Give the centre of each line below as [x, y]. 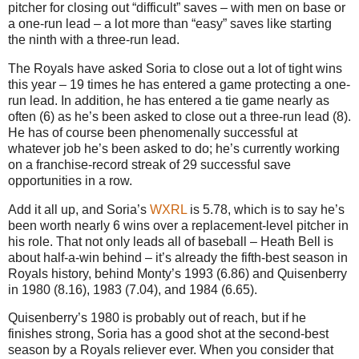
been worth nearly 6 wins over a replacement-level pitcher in [178, 225]
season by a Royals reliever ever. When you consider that [171, 350]
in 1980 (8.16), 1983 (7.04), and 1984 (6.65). [133, 289]
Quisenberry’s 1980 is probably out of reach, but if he [157, 318]
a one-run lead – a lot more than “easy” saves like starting [170, 23]
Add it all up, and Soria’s [79, 209]
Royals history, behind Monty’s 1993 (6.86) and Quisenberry [177, 273]
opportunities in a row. [70, 180]
